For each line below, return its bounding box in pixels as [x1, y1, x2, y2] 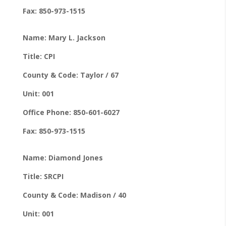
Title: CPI [22, 51, 55, 61]
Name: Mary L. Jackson [22, 32, 105, 42]
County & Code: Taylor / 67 [22, 70, 119, 80]
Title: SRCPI [22, 171, 64, 181]
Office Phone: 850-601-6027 [22, 107, 120, 117]
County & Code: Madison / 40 [22, 190, 126, 200]
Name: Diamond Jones [22, 152, 103, 162]
